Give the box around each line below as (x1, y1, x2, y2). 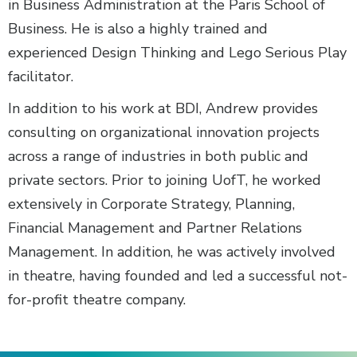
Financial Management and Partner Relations (8, 218, 302, 238)
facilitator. (8, 67, 73, 87)
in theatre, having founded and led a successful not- (8, 266, 347, 286)
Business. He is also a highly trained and (8, 19, 268, 39)
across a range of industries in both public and (8, 147, 308, 167)
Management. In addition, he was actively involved (8, 242, 335, 262)
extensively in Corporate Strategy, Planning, (8, 194, 295, 214)
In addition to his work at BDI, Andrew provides (8, 99, 318, 119)
